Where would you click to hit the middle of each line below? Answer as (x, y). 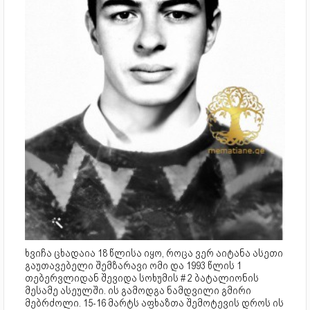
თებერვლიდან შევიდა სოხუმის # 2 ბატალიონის (142, 278)
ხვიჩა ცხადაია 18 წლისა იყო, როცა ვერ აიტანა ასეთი (154, 253)
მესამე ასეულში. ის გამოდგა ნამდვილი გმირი (138, 290)
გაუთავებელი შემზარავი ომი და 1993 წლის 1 (133, 265)
